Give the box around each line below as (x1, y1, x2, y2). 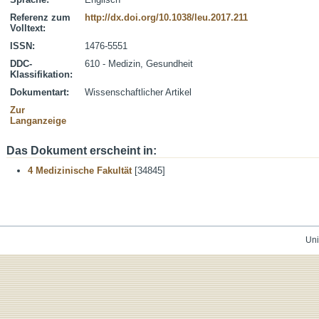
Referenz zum (10, 12, 70, 23)
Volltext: (10, 23, 46, 33)
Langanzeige (10, 115, 66, 126)
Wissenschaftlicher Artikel (85, 87, 192, 98)
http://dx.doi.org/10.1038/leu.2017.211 (85, 12, 248, 23)
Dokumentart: (10, 87, 69, 98)
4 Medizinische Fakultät (28, 165, 132, 176)
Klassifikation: (10, 69, 73, 80)
